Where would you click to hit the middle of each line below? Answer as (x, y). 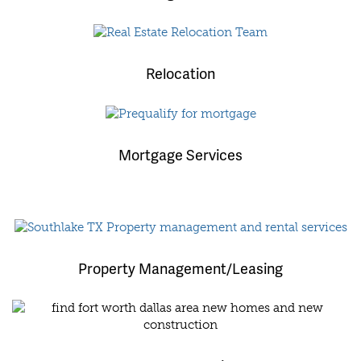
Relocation (180, 73)
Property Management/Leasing (180, 268)
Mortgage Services (180, 154)
